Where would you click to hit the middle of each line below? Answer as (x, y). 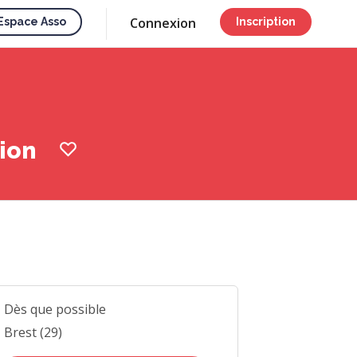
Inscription (266, 22)
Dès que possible (55, 309)
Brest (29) (33, 332)
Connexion (163, 23)
